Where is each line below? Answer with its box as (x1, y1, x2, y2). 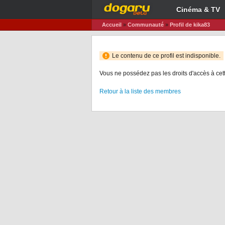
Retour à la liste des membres (99, 88, 181, 95)
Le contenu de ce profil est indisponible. (112, 52, 220, 59)
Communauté (128, 22, 164, 28)
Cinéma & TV (176, 6, 220, 14)
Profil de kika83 (170, 22, 210, 28)
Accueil (102, 22, 122, 28)
